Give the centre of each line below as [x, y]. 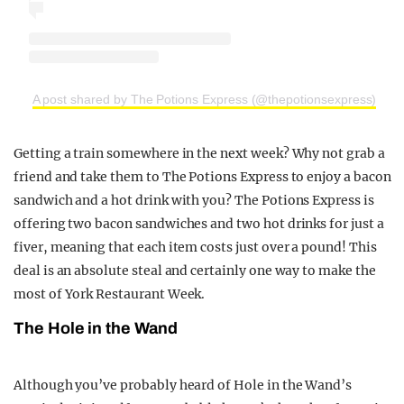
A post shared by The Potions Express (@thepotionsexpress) [204, 100]
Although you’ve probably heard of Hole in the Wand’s [183, 386]
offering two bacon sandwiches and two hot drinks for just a [199, 224]
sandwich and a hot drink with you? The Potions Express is [194, 201]
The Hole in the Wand [96, 329]
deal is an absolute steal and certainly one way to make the [195, 271]
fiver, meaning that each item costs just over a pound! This [195, 248]
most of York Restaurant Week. [110, 294]
